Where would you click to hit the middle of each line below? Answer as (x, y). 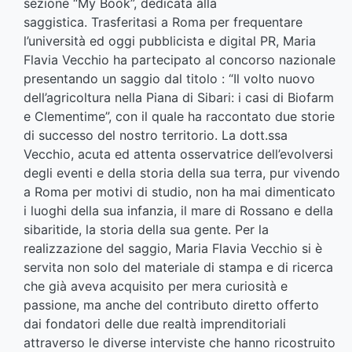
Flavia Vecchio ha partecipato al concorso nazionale (180, 60)
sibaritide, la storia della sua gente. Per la (146, 230)
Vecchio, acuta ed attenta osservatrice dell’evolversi (178, 154)
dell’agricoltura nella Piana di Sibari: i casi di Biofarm (179, 98)
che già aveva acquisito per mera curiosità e (156, 286)
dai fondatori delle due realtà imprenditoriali (155, 324)
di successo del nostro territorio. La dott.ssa (156, 136)
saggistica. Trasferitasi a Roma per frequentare (163, 22)
